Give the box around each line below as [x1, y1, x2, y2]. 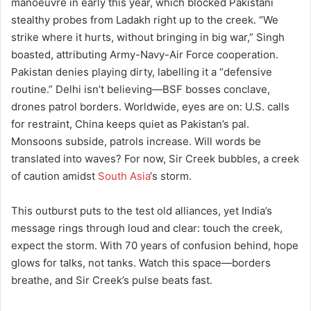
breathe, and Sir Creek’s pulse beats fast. [11, 273, 212, 287]
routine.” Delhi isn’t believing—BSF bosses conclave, [11, 82, 270, 96]
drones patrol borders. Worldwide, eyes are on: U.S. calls [11, 99, 289, 113]
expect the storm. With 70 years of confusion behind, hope [11, 238, 299, 252]
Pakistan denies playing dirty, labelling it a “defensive [11, 65, 272, 78]
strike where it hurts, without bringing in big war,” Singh [11, 30, 285, 44]
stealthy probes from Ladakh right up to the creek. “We [11, 12, 278, 26]
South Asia [98, 169, 150, 183]
